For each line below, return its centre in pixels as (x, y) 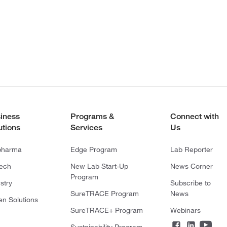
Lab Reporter (191, 150)
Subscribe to (190, 183)
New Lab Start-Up (99, 166)
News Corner (191, 166)
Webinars (185, 211)
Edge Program (93, 150)
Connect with (194, 117)
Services (86, 128)
